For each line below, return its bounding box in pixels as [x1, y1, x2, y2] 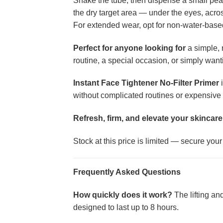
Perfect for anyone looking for [73, 43, 186, 52]
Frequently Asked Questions [73, 167, 181, 176]
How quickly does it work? [73, 190, 172, 199]
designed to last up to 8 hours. [73, 203, 179, 212]
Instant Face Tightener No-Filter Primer [73, 79, 219, 88]
